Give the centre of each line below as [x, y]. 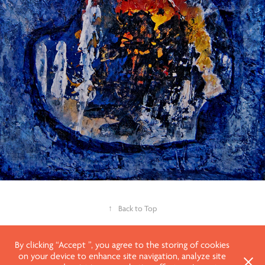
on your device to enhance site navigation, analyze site [122, 256]
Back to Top [138, 209]
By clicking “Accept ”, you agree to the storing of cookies [122, 245]
